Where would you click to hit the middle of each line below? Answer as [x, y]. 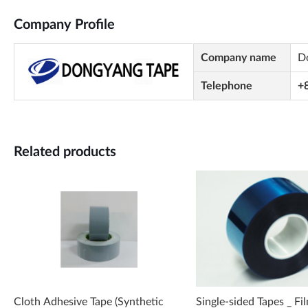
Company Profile [64, 25]
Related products [65, 152]
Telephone [226, 86]
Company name [238, 58]
